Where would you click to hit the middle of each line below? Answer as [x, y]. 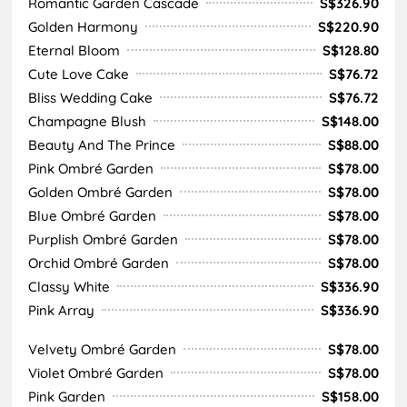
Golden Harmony [83, 26]
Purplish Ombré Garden [103, 239]
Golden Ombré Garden [100, 192]
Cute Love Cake [79, 74]
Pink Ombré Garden [91, 168]
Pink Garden [67, 396]
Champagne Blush [87, 121]
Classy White [69, 286]
